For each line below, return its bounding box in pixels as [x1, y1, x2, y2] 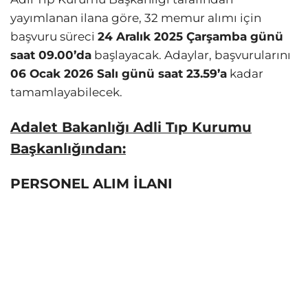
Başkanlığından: [10, 140, 126, 157]
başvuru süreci [10, 30, 98, 44]
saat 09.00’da [10, 48, 91, 63]
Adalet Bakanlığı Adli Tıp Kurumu [10, 119, 252, 136]
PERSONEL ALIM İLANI [10, 175, 173, 192]
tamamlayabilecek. [10, 85, 122, 100]
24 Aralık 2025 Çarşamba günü [98, 30, 283, 44]
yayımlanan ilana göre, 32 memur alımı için [10, 11, 261, 25]
